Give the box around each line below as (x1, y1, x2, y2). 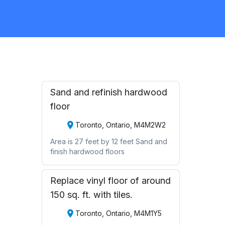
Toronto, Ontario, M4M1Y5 (75, 209, 162, 218)
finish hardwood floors (50, 147, 125, 156)
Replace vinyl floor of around (50, 175, 171, 186)
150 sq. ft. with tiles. (50, 189, 133, 200)
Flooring (35, 4, 62, 13)
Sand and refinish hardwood (50, 86, 167, 97)
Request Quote (84, 38, 141, 48)
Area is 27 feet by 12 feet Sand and (50, 137, 167, 146)
